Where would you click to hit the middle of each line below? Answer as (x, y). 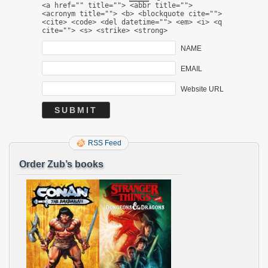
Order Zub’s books (61, 164)
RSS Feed (105, 143)
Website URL (202, 89)
